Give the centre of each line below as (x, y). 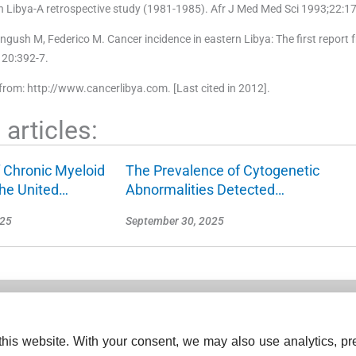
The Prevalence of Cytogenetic (222, 170)
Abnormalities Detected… (205, 189)
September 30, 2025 (175, 221)
